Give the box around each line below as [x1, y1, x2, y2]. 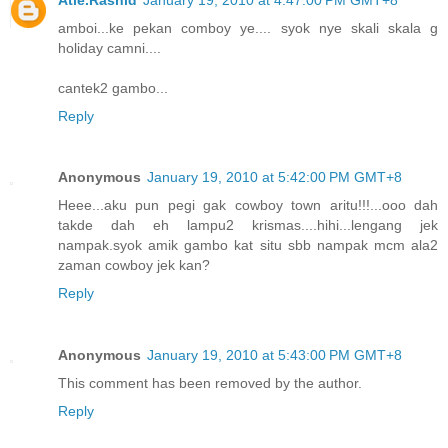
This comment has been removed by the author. [58, 375, 362, 392]
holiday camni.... [58, 39, 161, 56]
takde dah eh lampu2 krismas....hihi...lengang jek [58, 217, 438, 234]
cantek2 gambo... [58, 79, 168, 96]
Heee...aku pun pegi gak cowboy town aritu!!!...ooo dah [58, 197, 438, 214]
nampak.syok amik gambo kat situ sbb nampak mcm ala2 [58, 237, 438, 254]
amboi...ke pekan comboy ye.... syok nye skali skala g [58, 19, 438, 36]
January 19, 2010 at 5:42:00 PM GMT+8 [147, 169, 402, 186]
